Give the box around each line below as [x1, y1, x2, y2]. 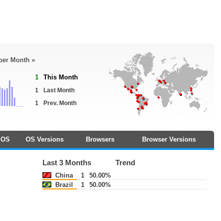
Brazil [53, 181, 74, 188]
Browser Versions [142, 136, 196, 143]
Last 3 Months [42, 159, 92, 167]
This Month [43, 74, 78, 81]
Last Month [43, 87, 74, 94]
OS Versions [25, 136, 64, 143]
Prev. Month [43, 100, 76, 107]
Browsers [85, 136, 114, 143]
